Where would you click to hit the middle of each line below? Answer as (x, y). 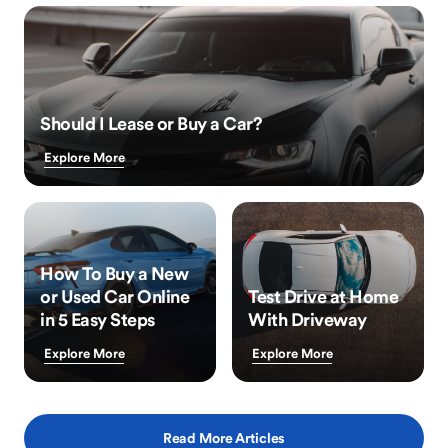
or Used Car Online (114, 296)
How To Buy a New (114, 273)
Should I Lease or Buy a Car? (151, 123)
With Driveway (307, 319)
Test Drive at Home (323, 296)
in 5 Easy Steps (97, 319)
